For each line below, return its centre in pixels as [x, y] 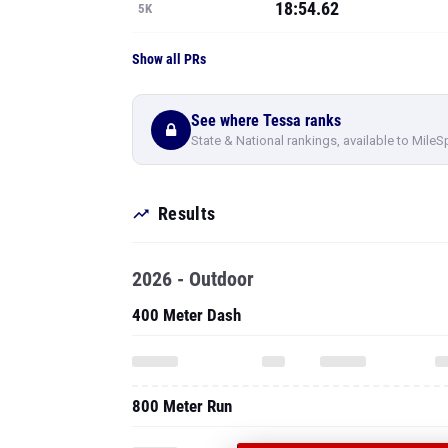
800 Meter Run [182, 406]
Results [187, 213]
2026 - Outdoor [193, 279]
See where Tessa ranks [266, 120]
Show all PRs [169, 59]
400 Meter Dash [186, 315]
